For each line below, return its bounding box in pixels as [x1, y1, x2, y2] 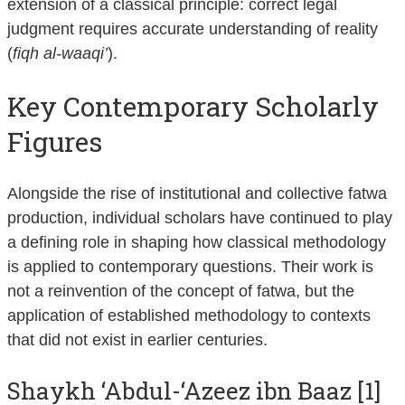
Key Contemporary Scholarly [7, 88, 379, 124]
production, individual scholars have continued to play [7, 208, 392, 227]
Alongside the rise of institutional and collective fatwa [7, 184, 387, 202]
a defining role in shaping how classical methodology [7, 232, 386, 251]
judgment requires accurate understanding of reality [7, 20, 378, 39]
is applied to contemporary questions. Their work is [7, 257, 373, 276]
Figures [7, 123, 102, 159]
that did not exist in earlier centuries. [7, 330, 268, 349]
